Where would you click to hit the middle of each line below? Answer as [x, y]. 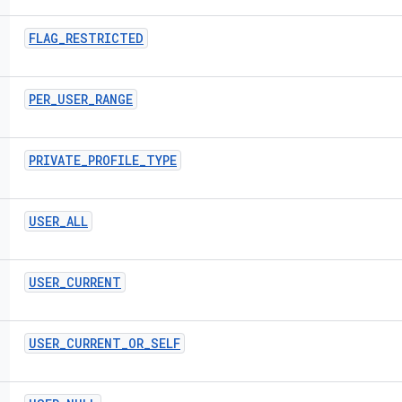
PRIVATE [55, 160]
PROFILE [114, 160]
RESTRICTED [105, 38]
